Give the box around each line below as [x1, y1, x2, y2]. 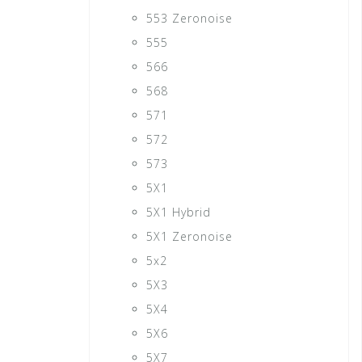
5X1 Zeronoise [145, 229, 233, 245]
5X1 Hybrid [145, 204, 211, 221]
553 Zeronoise [145, 11, 233, 27]
